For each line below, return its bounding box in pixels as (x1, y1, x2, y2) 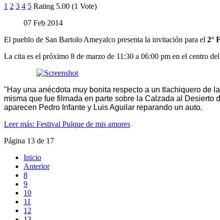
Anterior (24, 162, 50, 171)
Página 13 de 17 (4, 137, 54, 145)
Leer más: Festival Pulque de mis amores (4, 120, 130, 129)
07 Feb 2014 (24, 19, 63, 27)
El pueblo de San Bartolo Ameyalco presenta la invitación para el (4, 35, 205, 44)
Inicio (24, 153, 41, 162)
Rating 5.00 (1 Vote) (33, 2, 97, 11)
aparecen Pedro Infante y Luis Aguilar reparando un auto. (4, 103, 202, 112)
